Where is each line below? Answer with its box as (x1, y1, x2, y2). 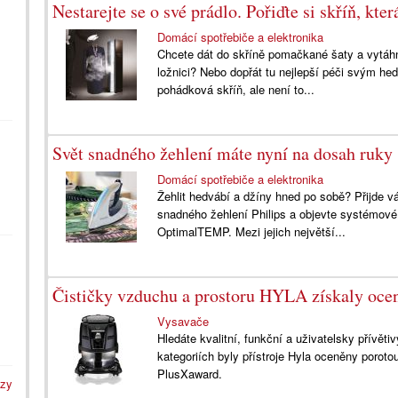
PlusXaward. (157, 365, 223, 382)
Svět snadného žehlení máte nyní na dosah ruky (52, 141, 393, 165)
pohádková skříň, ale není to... (157, 81, 315, 98)
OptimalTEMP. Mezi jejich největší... (157, 223, 346, 240)
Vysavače (157, 313, 210, 330)
